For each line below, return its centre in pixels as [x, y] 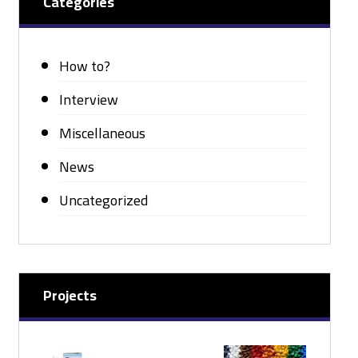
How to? [84, 66]
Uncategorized [103, 200]
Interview [88, 99]
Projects [70, 295]
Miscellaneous [102, 133]
